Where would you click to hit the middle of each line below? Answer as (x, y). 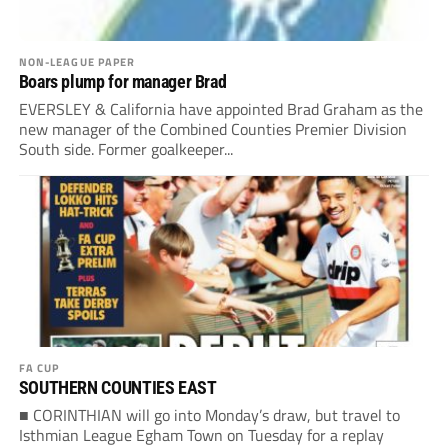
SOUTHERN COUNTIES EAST (117, 388)
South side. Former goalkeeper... (125, 149)
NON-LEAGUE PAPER (77, 62)
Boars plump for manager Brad (122, 82)
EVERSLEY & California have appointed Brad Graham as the (220, 109)
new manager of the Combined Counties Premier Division (212, 129)
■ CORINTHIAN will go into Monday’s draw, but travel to (209, 415)
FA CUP (39, 368)
